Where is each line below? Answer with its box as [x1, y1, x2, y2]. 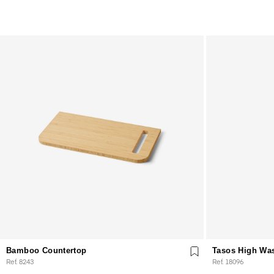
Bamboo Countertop [6, 245, 87, 255]
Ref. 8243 [6, 256, 34, 266]
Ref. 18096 [212, 256, 243, 266]
